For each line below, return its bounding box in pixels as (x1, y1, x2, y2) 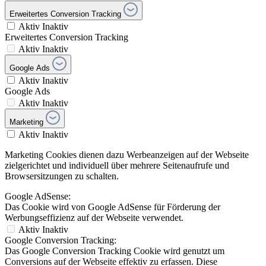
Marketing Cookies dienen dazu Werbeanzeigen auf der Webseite (5, 150, 249, 160)
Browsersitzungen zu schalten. (5, 171, 119, 182)
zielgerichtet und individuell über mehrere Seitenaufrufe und (5, 160, 229, 171)
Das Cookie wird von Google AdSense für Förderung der (5, 202, 220, 213)
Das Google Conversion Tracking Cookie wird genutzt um (5, 246, 224, 256)
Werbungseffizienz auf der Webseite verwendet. (5, 213, 183, 223)
